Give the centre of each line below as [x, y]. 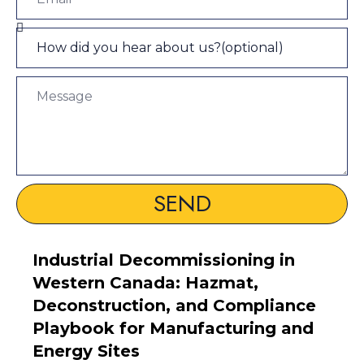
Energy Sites [86, 351]
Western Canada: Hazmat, [145, 283]
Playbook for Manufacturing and [173, 328]
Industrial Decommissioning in [163, 260]
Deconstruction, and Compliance [174, 305]
